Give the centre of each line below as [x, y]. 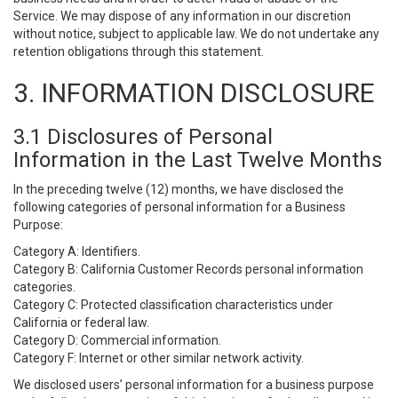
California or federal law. [81, 322]
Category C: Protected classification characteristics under [173, 305]
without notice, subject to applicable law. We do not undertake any [196, 34]
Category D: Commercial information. [117, 340]
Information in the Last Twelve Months [198, 160]
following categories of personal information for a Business [179, 207]
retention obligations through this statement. [139, 52]
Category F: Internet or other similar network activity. [159, 358]
